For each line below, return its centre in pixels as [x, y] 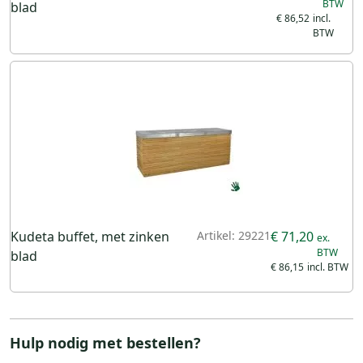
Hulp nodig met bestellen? [105, 343]
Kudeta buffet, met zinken [90, 237]
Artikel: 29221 [234, 235]
